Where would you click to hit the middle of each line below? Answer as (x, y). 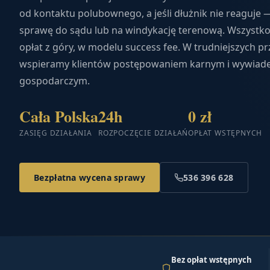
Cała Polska (59, 117)
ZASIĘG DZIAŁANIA (56, 133)
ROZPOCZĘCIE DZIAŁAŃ (143, 133)
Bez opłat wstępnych (211, 260)
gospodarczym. (55, 81)
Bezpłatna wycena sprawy (89, 178)
